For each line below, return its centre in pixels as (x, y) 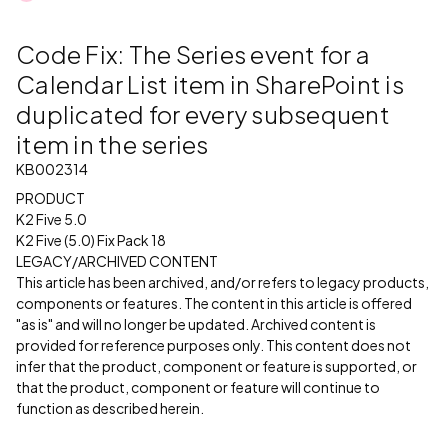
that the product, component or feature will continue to (198, 387)
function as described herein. (110, 408)
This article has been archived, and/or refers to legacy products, (222, 282)
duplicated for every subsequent (203, 114)
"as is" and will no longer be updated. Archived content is (196, 324)
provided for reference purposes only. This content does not (213, 345)
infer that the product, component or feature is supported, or (216, 366)
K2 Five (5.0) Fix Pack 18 (91, 240)
